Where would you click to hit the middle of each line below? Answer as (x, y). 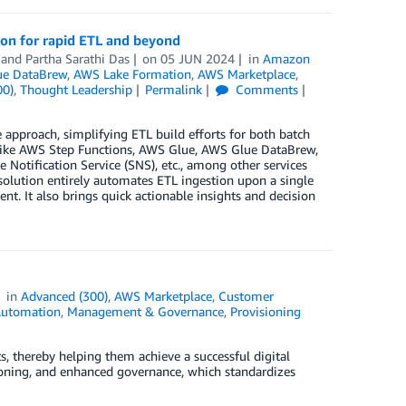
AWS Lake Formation (132, 74)
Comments (266, 89)
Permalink (174, 89)
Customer (246, 296)
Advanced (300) (65, 296)
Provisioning (265, 311)
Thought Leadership (76, 89)
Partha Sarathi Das (77, 58)
